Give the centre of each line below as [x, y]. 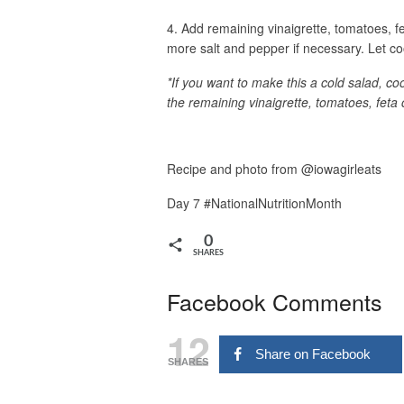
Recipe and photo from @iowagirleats [274, 169]
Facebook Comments [274, 301]
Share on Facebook [312, 353]
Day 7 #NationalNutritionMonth [254, 202]
